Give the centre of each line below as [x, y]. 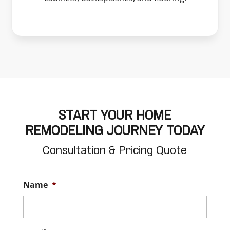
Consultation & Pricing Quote [115, 151]
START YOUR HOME [115, 116]
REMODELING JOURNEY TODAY [115, 131]
